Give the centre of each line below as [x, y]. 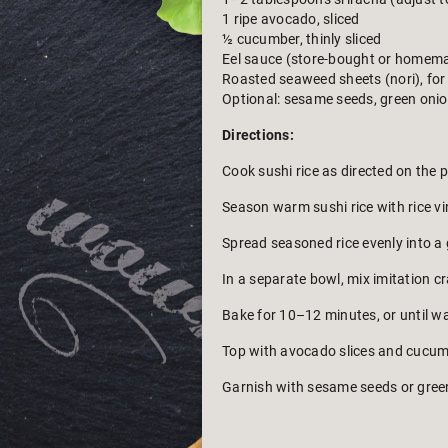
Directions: [258, 135]
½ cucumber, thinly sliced [302, 39]
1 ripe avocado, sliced [291, 19]
